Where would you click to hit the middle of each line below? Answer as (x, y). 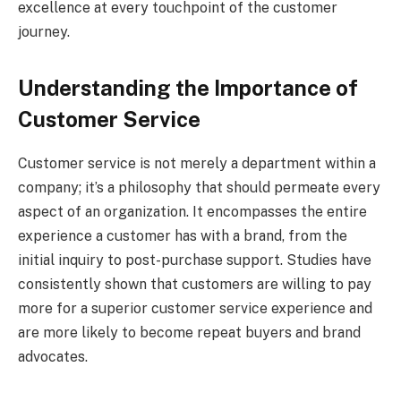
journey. (44, 31)
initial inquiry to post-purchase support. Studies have (195, 260)
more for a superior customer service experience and (195, 308)
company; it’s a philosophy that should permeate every (199, 187)
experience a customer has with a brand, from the (183, 235)
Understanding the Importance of (188, 87)
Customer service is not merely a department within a (197, 163)
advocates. (53, 356)
